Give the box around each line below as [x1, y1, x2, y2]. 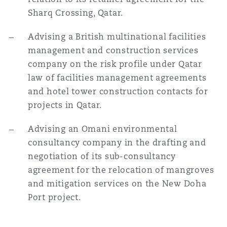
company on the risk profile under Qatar [28, 59, 202, 69]
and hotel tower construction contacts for [28, 86, 208, 97]
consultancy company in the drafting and [28, 137, 206, 148]
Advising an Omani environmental [28, 124, 177, 134]
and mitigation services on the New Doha [28, 178, 207, 189]
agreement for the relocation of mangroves [28, 165, 214, 175]
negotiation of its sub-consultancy [28, 151, 176, 162]
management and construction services [28, 45, 199, 56]
